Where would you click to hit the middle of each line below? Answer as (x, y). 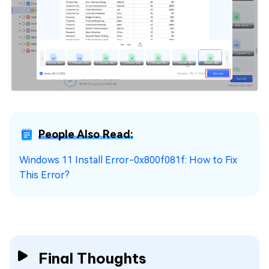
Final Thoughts (92, 258)
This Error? (44, 175)
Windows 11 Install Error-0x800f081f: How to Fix (128, 160)
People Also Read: (86, 134)
